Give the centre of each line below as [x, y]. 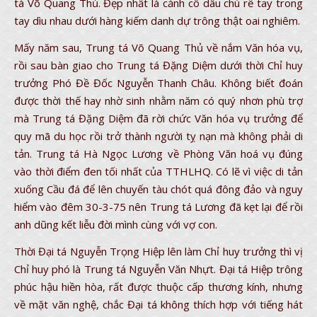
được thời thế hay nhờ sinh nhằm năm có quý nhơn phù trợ [158, 100]
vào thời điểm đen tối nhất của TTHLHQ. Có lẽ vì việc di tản [158, 171]
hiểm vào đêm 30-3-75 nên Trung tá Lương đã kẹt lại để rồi [158, 207]
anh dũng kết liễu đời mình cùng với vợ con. [116, 224]
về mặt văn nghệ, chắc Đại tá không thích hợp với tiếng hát [158, 304]
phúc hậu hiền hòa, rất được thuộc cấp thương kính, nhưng [158, 287]
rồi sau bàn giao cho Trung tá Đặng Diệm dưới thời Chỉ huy [158, 65]
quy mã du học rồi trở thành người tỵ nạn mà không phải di [158, 136]
